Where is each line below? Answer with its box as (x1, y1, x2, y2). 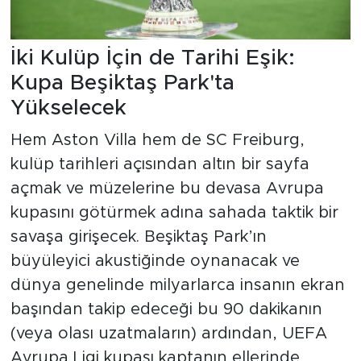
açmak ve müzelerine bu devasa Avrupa (10, 180, 324, 197)
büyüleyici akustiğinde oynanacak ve (10, 252, 300, 269)
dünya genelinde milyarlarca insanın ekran (10, 276, 345, 293)
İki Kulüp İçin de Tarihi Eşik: (10, 48, 295, 69)
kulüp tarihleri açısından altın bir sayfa (10, 156, 309, 172)
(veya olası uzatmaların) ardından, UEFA (10, 325, 327, 342)
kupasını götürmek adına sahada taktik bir (10, 204, 338, 221)
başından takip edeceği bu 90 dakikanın (10, 301, 322, 317)
